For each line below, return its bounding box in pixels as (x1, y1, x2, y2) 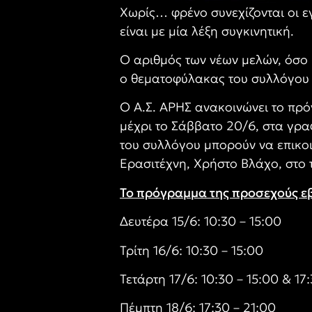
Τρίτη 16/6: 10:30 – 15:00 (120, 242, 263, 258)
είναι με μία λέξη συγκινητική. (120, 22, 294, 39)
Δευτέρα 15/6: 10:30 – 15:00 (120, 213, 281, 230)
